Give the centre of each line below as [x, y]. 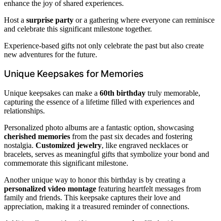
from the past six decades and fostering [131, 136]
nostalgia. [20, 145]
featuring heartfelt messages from [148, 188]
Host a [15, 20]
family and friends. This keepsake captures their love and [92, 197]
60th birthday [123, 93]
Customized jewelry [69, 145]
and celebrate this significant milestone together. [78, 29]
